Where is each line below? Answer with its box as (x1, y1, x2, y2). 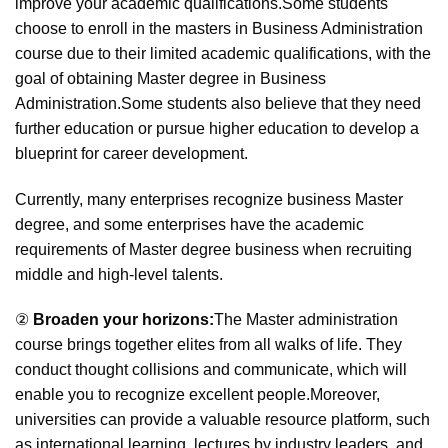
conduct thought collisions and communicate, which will (15, 361, 407, 379)
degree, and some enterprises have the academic (15, 215, 364, 233)
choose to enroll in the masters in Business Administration (15, 19, 423, 37)
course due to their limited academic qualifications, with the (15, 44, 431, 62)
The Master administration (214, 311, 398, 329)
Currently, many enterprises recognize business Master (15, 190, 403, 208)
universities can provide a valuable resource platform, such (15, 411, 430, 429)
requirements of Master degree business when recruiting (15, 240, 412, 258)
